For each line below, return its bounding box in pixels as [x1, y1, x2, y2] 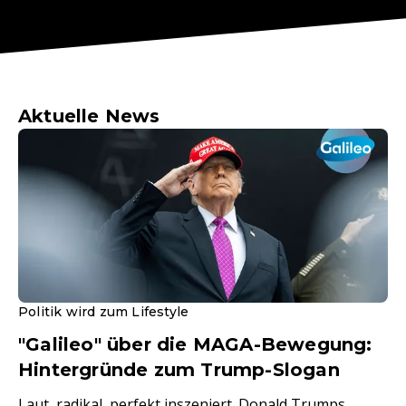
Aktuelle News [18, 105, 160, 128]
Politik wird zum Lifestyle [18, 304, 189, 321]
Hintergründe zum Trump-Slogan [18, 359, 340, 382]
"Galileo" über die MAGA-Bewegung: [18, 333, 372, 356]
